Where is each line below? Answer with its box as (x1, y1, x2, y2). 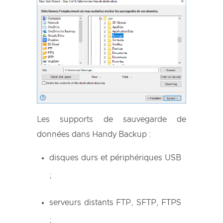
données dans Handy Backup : (37, 130, 151, 138)
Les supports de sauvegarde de (37, 115, 186, 123)
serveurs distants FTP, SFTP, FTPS (49, 198, 181, 207)
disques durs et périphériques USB (49, 153, 181, 162)
